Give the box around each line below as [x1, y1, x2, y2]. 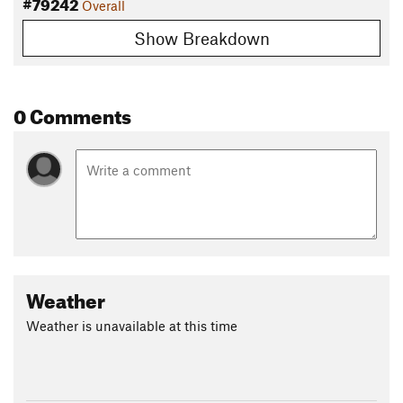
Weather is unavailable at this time [26, 317, 237, 334]
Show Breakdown [133, 27, 270, 49]
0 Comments [13, 96, 131, 129]
